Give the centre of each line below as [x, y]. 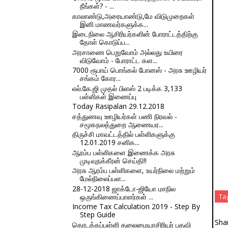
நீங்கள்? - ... [97, 6]
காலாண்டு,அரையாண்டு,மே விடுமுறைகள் [133, 16]
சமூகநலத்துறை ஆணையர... [121, 124]
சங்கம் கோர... [100, 78]
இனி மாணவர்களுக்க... [114, 24]
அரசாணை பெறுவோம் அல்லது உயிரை [127, 52]
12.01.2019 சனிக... [109, 142]
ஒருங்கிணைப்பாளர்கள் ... [116, 196]
